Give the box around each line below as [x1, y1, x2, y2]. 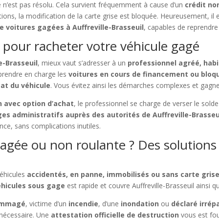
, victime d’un [25, 199, 69, 209]
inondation [121, 199, 159, 209]
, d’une [98, 199, 121, 209]
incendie [68, 199, 99, 209]
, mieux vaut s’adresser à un [38, 58, 128, 68]
